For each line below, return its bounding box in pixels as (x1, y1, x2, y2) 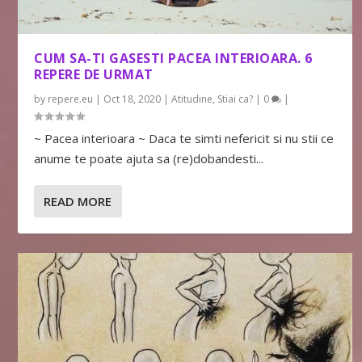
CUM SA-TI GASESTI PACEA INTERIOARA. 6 (34, 49, 313, 68)
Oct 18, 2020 (103, 92, 162, 107)
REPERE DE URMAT (34, 65, 154, 84)
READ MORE (44, 193, 112, 210)
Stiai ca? (217, 92, 254, 107)
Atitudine (171, 92, 213, 107)
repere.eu (48, 92, 94, 107)
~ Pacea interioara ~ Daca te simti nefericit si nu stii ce (34, 130, 335, 147)
